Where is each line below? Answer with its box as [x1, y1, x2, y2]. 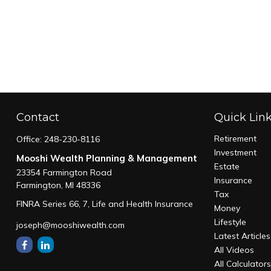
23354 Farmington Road [16, 167, 112, 178]
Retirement [214, 133, 257, 144]
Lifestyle [214, 217, 247, 227]
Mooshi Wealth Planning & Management [16, 152, 197, 164]
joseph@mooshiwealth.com [16, 220, 125, 230]
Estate [214, 161, 240, 172]
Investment [214, 147, 257, 158]
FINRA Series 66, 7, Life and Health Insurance [16, 198, 193, 209]
